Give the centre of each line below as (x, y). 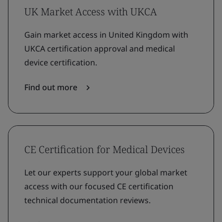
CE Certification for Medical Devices (105, 149)
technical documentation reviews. (87, 200)
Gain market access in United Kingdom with (106, 35)
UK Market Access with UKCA (91, 12)
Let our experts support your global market (106, 172)
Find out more (53, 87)
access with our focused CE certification (99, 186)
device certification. (61, 62)
